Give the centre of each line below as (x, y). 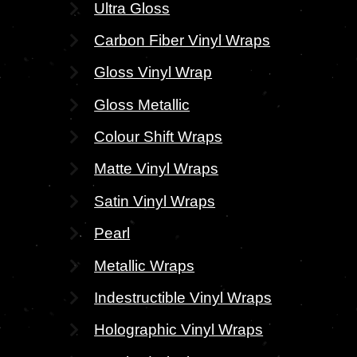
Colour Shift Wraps (159, 137)
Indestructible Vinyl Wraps (183, 297)
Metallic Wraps (145, 265)
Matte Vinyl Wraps (157, 169)
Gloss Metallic (142, 104)
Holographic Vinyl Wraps (179, 330)
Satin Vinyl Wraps (155, 200)
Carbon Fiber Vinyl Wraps (182, 40)
